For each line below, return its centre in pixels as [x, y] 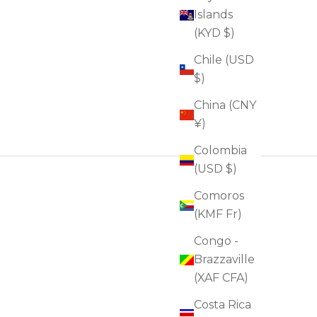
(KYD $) [214, 33]
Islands [213, 15]
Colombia [220, 151]
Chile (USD [224, 60]
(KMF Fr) [218, 214]
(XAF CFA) [221, 278]
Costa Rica [223, 305]
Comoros [219, 196]
